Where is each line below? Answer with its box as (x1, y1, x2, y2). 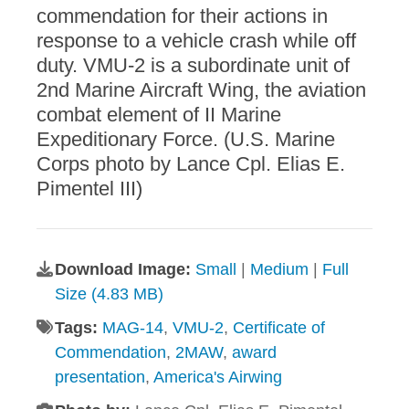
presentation (55, 368, 145, 387)
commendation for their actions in (37, 5, 328, 28)
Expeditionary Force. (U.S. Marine (37, 128, 335, 152)
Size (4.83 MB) (55, 285, 163, 304)
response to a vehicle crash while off (37, 29, 356, 53)
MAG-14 (102, 319, 163, 338)
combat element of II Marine (37, 103, 281, 127)
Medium (250, 260, 309, 279)
